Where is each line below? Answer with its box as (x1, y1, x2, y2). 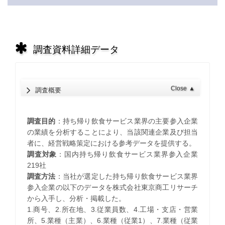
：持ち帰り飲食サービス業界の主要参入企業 (55, 117, 198, 126)
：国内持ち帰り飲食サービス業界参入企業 (57, 150, 198, 159)
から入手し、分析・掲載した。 (27, 194, 126, 203)
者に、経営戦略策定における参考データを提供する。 (27, 139, 196, 148)
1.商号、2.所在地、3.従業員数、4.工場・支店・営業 (27, 205, 198, 214)
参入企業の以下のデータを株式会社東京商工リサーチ (27, 183, 198, 192)
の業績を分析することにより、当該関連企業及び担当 (27, 128, 198, 137)
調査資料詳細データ (33, 44, 119, 55)
